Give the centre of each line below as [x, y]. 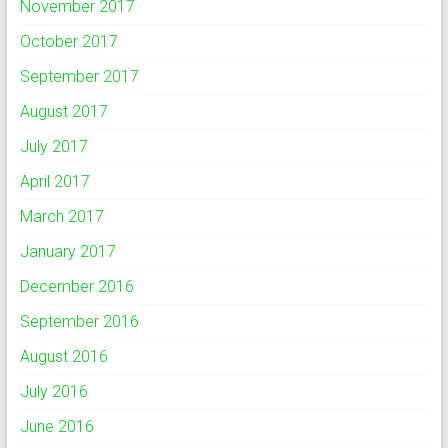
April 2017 [54, 181]
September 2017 [79, 76]
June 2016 [56, 426]
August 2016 [63, 356]
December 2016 [76, 286]
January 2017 [67, 251]
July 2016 [53, 391]
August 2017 [63, 111]
